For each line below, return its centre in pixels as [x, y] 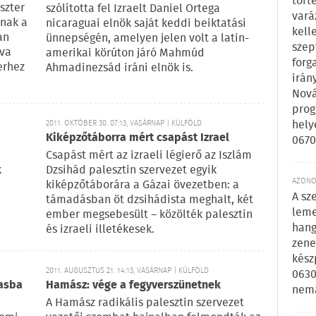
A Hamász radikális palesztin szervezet [145, 303]
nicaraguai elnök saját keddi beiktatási [146, 24]
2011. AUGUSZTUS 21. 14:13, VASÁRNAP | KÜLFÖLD [127, 271]
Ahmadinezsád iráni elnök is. [120, 68]
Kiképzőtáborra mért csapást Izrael [138, 138]
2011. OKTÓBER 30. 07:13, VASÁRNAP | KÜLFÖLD [124, 123]
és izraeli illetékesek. [100, 230]
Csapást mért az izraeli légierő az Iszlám [149, 156]
